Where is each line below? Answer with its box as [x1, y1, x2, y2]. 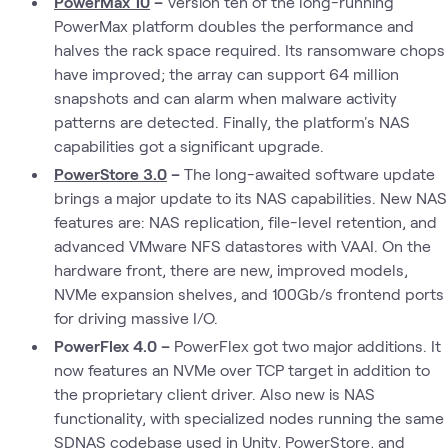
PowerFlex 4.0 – [54, 335, 170, 355]
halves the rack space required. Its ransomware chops [53, 39, 445, 59]
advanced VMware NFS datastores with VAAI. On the [53, 235, 431, 255]
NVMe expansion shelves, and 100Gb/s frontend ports [53, 283, 444, 303]
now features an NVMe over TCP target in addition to [53, 359, 430, 379]
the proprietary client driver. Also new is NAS [53, 383, 375, 403]
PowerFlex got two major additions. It [170, 335, 441, 355]
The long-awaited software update [180, 163, 435, 183]
